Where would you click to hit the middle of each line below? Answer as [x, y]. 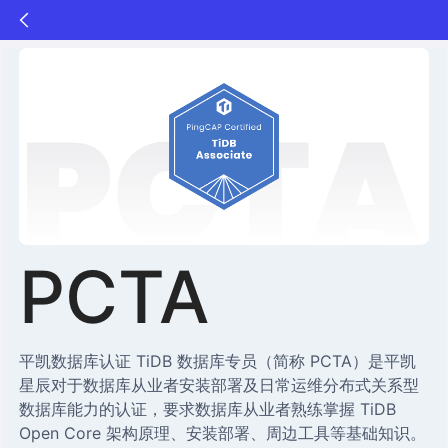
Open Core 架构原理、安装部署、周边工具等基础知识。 [223, 432]
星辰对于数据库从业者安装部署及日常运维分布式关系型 [219, 384]
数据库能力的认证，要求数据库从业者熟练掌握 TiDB [208, 408]
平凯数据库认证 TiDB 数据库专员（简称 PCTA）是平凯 [218, 360]
